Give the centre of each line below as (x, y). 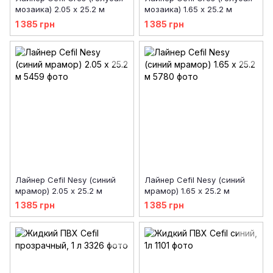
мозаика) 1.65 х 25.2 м (188, 9)
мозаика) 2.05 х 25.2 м (60, 9)
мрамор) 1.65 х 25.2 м (187, 190)
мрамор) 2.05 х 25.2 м (59, 190)
